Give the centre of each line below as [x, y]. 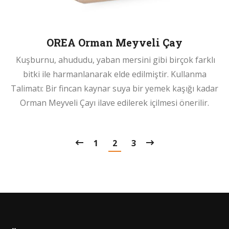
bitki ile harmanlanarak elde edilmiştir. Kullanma [114, 74]
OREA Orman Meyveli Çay [114, 42]
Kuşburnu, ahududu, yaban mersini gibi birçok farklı [114, 60]
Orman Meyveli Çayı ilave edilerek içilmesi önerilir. [114, 102]
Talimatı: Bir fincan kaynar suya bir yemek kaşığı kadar [114, 88]
